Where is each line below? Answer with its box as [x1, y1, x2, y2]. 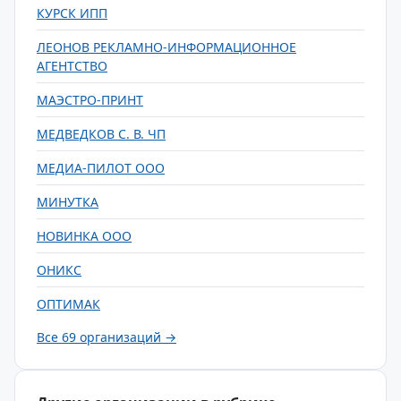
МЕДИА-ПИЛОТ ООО [37, 159, 165, 176]
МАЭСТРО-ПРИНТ [37, 91, 143, 108]
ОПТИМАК [37, 295, 100, 312]
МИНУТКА [37, 193, 98, 210]
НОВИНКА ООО [37, 227, 132, 244]
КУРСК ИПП [37, 4, 107, 21]
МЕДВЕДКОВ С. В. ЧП [37, 125, 166, 142]
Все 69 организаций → [37, 328, 176, 346]
